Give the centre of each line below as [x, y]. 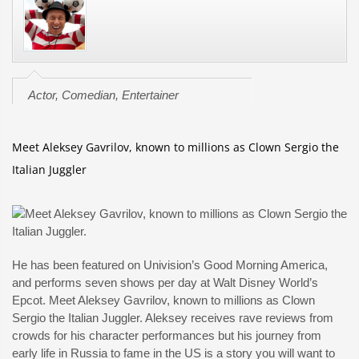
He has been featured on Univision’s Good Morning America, [170, 265]
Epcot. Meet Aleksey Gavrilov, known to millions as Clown [163, 300]
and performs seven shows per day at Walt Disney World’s [165, 282]
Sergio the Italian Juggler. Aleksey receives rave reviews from [173, 318]
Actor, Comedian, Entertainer [103, 95]
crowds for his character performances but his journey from [167, 335]
